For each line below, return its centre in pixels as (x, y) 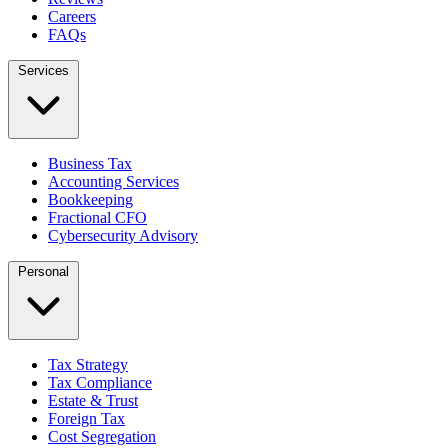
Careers (72, 17)
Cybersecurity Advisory (123, 236)
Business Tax (90, 164)
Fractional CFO (97, 218)
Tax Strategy (88, 365)
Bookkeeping (90, 200)
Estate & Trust (93, 401)
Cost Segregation (102, 437)
